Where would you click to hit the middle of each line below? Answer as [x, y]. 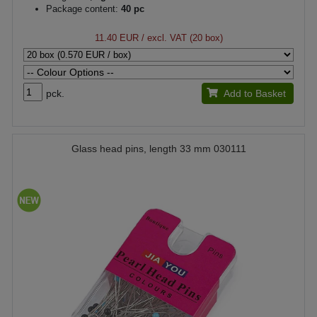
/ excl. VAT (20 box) [180, 38]
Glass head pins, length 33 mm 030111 [158, 148]
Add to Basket [254, 93]
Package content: [82, 8]
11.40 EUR [116, 38]
